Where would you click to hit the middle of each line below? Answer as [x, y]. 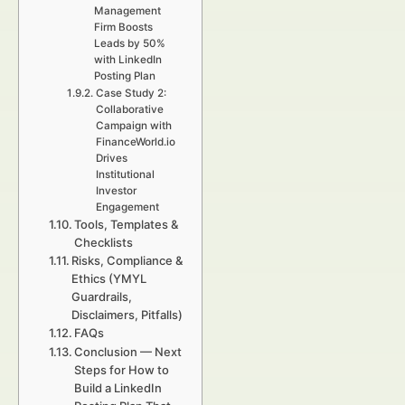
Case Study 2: [131, 93]
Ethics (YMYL [109, 278]
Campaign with [133, 126]
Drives [111, 158]
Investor [116, 191]
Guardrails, [102, 297]
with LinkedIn [127, 60]
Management [127, 11]
